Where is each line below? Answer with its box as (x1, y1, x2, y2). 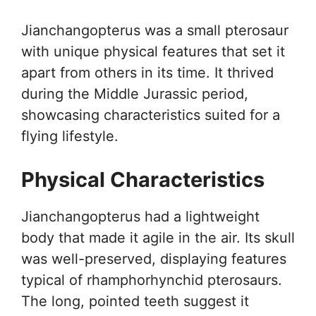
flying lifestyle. (21, 128, 119, 145)
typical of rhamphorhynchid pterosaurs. (21, 272, 282, 288)
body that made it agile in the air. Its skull (21, 229, 295, 246)
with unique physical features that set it (21, 43, 285, 60)
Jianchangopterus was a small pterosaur (21, 22, 288, 39)
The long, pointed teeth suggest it (21, 293, 249, 310)
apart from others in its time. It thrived (21, 64, 274, 81)
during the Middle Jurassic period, (21, 85, 248, 102)
